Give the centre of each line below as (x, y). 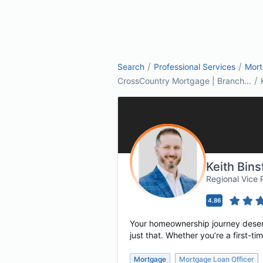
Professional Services (195, 67)
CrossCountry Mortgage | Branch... (184, 81)
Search (131, 67)
